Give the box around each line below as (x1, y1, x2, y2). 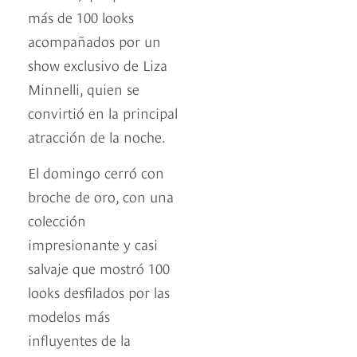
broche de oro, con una (28, 186, 174, 206)
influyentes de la (28, 329, 131, 350)
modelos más (28, 305, 110, 326)
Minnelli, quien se (28, 78, 139, 99)
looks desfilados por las (28, 281, 170, 302)
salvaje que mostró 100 (28, 257, 170, 278)
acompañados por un (28, 30, 161, 51)
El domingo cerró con (28, 162, 164, 182)
